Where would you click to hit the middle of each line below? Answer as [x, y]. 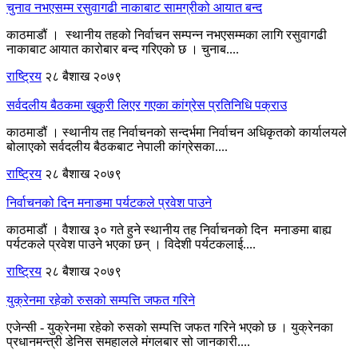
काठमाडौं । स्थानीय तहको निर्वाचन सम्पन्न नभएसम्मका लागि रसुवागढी [167, 34]
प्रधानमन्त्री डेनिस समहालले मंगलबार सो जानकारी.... [128, 341]
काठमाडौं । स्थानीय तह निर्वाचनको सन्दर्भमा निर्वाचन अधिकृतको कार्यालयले [177, 132]
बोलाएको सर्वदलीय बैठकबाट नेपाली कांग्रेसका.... [117, 146]
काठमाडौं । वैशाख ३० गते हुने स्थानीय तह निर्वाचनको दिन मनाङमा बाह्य [169, 229]
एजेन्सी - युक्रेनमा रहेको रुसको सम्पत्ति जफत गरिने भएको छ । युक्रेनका [170, 327]
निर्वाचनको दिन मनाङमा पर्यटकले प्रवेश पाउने [109, 202]
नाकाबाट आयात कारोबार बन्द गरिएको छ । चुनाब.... [123, 49]
